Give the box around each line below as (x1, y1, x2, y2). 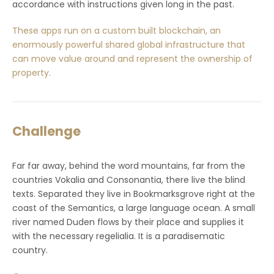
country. (12, 244, 48, 257)
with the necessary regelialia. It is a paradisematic (12, 230, 225, 243)
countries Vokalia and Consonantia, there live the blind (12, 174, 245, 187)
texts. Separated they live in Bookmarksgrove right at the (12, 188, 255, 201)
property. (12, 67, 51, 80)
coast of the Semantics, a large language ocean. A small (12, 202, 255, 215)
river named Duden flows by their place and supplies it (12, 216, 244, 229)
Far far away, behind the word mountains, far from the (12, 160, 245, 172)
